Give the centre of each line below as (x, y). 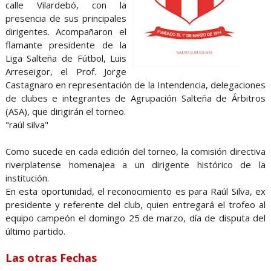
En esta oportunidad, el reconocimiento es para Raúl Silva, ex (135, 191)
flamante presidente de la (66, 45)
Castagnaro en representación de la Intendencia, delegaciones (135, 85)
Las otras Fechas (51, 258)
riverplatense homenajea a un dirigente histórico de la (135, 165)
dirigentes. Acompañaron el (66, 32)
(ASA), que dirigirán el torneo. (65, 112)
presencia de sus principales (66, 18)
